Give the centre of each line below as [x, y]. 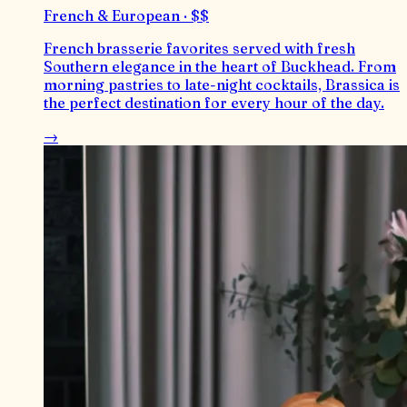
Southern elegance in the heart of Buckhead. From [220, 67]
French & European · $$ [126, 16]
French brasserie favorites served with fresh [199, 49]
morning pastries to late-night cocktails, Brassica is [222, 85]
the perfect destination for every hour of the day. [214, 103]
